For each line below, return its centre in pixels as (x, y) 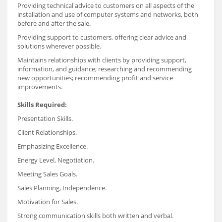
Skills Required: (43, 104)
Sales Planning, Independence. (62, 188)
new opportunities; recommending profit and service (95, 78)
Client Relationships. (47, 132)
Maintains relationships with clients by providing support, (102, 60)
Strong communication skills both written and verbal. (95, 215)
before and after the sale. (54, 23)
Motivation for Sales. (48, 201)
